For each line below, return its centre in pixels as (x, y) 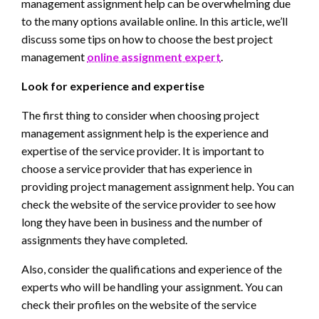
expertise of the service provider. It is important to (143, 151)
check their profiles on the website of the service (139, 305)
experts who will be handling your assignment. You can (152, 287)
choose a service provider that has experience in (137, 169)
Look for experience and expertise (113, 86)
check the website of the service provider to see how (148, 204)
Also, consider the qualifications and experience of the (152, 269)
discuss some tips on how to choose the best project (147, 39)
